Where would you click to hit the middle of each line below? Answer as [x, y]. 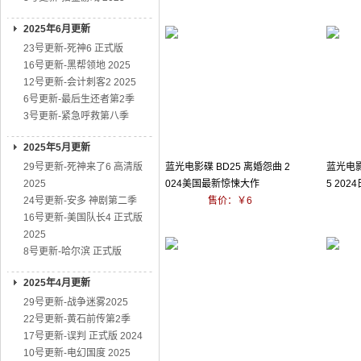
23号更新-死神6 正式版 [73, 48]
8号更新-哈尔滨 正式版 [73, 251]
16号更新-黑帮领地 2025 [77, 65]
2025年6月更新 [57, 29]
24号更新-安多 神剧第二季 [80, 201]
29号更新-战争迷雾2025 [76, 302]
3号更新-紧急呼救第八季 [76, 116]
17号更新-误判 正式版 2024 [83, 336]
